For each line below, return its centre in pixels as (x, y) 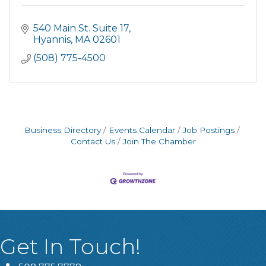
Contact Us (93, 141)
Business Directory (62, 130)
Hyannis (52, 39)
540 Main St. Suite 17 (81, 28)
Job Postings (208, 130)
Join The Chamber (159, 141)
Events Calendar (142, 130)
